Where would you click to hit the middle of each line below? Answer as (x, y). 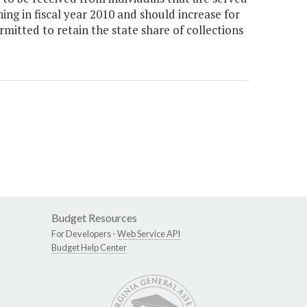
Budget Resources (94, 218)
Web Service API (149, 234)
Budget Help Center (89, 248)
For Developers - (84, 234)
